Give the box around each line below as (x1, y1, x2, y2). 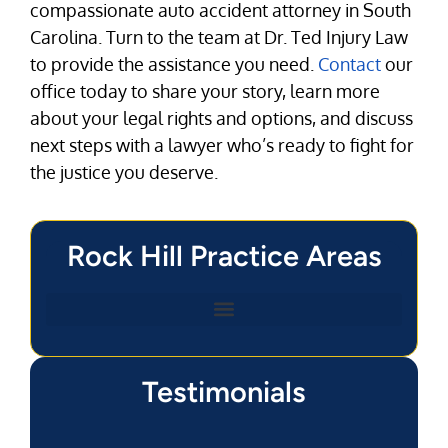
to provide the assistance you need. (30, 52, 318, 75)
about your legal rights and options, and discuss (30, 106, 413, 129)
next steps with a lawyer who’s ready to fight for (30, 133, 414, 156)
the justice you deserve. (30, 160, 218, 183)
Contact (318, 52, 381, 75)
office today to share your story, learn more (30, 79, 380, 102)
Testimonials (142, 373, 306, 409)
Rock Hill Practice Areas (66, 237, 382, 273)
